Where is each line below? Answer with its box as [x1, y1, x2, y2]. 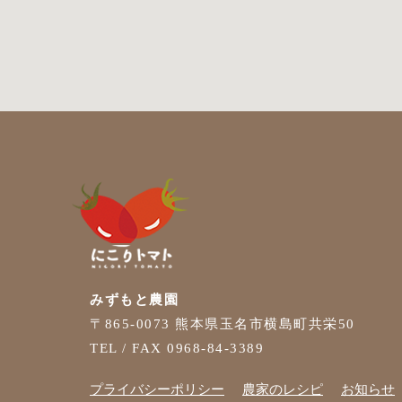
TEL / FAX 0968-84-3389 [90, 341, 264, 355]
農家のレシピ [242, 382, 323, 397]
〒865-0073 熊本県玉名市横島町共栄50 [90, 317, 355, 331]
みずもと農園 [90, 293, 179, 307]
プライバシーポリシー [90, 382, 224, 397]
